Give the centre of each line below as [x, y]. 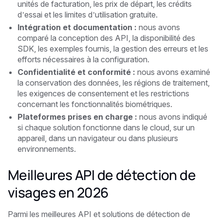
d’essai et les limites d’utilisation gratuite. [88, 14]
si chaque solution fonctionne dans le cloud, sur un [106, 127]
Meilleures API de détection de [102, 174]
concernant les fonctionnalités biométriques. [95, 104]
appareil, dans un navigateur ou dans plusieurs [98, 138]
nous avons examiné [173, 72]
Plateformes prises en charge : [77, 117]
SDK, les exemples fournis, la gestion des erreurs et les [113, 48]
